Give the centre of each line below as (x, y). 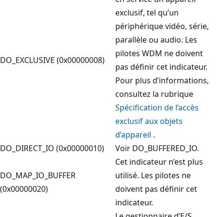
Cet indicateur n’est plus (159, 162)
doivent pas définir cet (156, 189)
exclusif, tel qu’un (147, 12)
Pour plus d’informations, (162, 80)
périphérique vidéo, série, (162, 26)
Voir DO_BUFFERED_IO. (157, 148)
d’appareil (133, 134)
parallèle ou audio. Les (156, 39)
